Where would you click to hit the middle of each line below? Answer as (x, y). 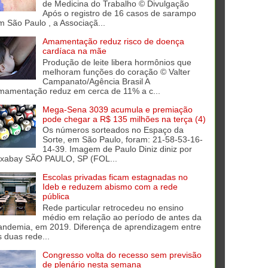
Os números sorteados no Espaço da (113, 130)
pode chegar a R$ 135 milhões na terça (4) (124, 119)
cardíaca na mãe (74, 51)
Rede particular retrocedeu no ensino (113, 208)
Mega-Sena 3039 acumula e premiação (117, 109)
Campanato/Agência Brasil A (96, 81)
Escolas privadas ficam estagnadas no (115, 177)
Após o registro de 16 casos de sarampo (119, 13)
